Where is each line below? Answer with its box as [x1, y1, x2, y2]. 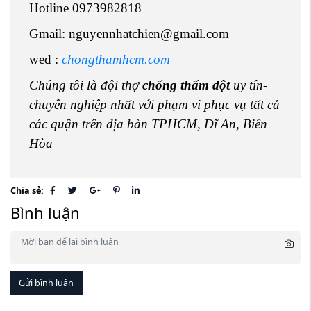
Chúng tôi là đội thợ [29, 78, 142, 93]
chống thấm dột [142, 78, 230, 93]
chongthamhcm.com [62, 52, 170, 67]
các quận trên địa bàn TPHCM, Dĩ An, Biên [29, 117, 267, 132]
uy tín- [230, 78, 267, 93]
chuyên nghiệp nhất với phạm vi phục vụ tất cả [29, 97, 280, 112]
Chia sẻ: [10, 185, 44, 197]
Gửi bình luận [19, 276, 74, 289]
